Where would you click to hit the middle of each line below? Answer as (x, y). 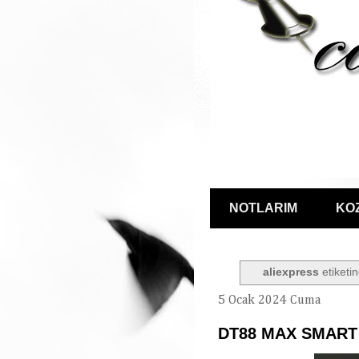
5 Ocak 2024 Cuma (269, 300)
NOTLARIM (263, 208)
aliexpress (291, 272)
